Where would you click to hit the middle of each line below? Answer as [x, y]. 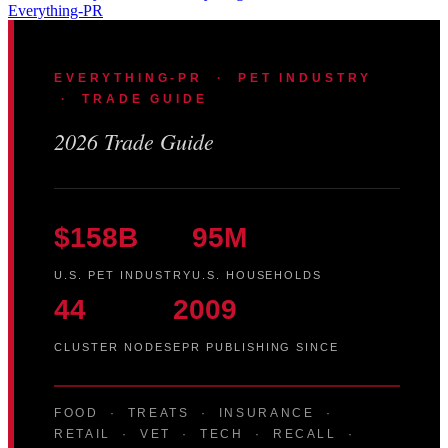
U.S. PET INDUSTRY [123, 274]
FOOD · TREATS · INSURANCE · [196, 412]
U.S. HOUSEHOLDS [257, 274]
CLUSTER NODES [113, 346]
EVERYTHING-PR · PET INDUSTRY [213, 77]
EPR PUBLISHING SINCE [256, 346]
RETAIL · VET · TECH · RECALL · [207, 433]
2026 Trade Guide [134, 140]
